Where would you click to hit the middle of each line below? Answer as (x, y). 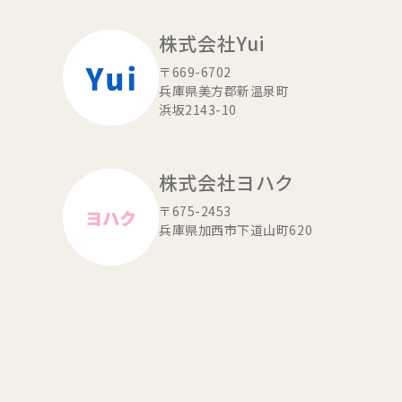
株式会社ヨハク (227, 183)
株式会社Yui (212, 43)
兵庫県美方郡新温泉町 (224, 90)
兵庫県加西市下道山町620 (236, 230)
